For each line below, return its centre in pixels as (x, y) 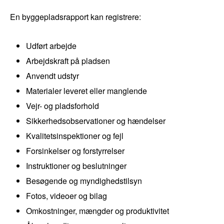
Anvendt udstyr (52, 76)
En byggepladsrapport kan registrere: (75, 17)
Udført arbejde (51, 46)
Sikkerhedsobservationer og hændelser (96, 121)
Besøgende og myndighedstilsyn (84, 181)
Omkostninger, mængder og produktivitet (97, 211)
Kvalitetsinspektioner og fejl (75, 136)
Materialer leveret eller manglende (86, 91)
